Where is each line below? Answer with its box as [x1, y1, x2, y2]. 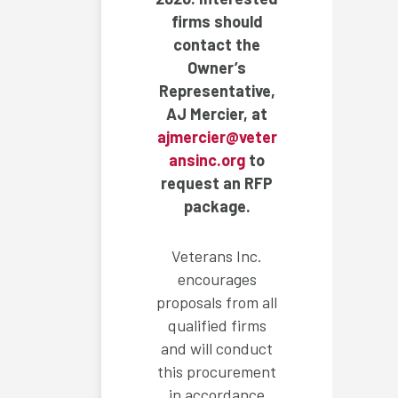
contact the [173, 35, 260, 55]
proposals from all [156, 292, 277, 313]
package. [183, 196, 251, 217]
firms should [171, 12, 263, 32]
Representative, [158, 81, 275, 101]
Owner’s [187, 58, 246, 78]
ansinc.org [169, 150, 245, 171]
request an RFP [161, 173, 273, 194]
